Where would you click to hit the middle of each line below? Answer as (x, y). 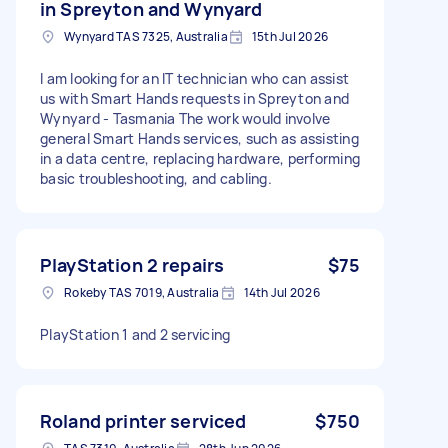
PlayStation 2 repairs (132, 264)
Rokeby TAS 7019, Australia (142, 292)
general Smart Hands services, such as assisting (199, 138)
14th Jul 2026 (281, 292)
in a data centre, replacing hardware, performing (200, 158)
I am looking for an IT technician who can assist (194, 78)
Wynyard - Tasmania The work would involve (185, 118)
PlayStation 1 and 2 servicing (135, 334)
